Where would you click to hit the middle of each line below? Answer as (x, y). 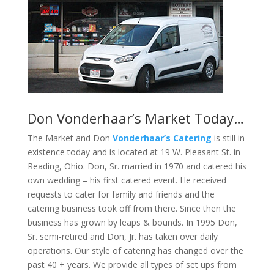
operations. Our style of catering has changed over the (135, 251)
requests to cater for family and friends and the (121, 194)
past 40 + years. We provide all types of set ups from (132, 265)
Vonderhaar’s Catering (162, 138)
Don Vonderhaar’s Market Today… (135, 118)
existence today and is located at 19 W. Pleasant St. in (134, 152)
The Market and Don (70, 138)
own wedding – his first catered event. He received (127, 180)
